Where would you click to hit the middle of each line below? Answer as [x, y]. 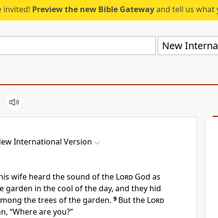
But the [133, 200]
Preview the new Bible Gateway [93, 9]
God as [147, 177]
